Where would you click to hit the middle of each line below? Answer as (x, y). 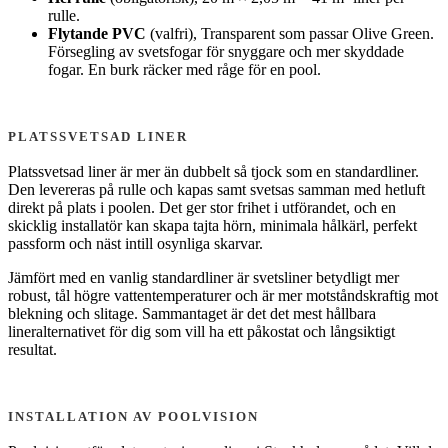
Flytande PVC (97, 33)
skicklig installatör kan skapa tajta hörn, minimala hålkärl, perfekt (212, 225)
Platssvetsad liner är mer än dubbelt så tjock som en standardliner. (213, 171)
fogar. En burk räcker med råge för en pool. (184, 69)
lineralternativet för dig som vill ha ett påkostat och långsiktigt (201, 331)
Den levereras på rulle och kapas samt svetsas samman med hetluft (216, 189)
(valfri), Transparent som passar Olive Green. (290, 33)
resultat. (32, 349)
